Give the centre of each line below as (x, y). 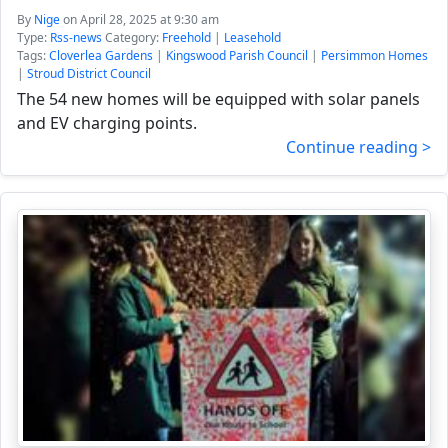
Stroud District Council (89, 73)
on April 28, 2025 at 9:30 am (141, 19)
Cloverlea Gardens (101, 55)
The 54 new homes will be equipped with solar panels (218, 99)
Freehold (186, 37)
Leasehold (252, 37)
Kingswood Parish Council (237, 55)
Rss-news (76, 37)
